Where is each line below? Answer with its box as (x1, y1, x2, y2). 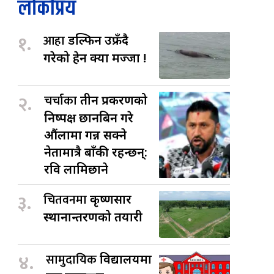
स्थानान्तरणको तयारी (43, 208, 143, 225)
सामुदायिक (46, 249, 100, 270)
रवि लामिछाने (44, 160, 109, 177)
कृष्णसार (90, 190, 132, 207)
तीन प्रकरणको (80, 91, 148, 108)
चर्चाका (44, 90, 81, 111)
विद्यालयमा (100, 250, 152, 267)
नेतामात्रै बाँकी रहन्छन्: (44, 143, 148, 160)
